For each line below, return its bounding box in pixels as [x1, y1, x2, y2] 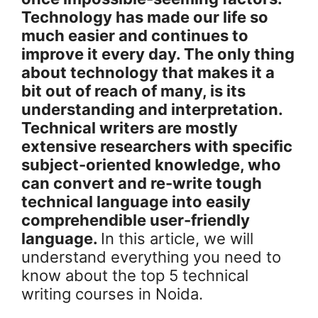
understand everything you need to [21, 248, 281, 267]
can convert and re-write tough [21, 174, 262, 193]
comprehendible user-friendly [21, 211, 250, 230]
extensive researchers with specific [21, 137, 292, 156]
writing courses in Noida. [21, 285, 203, 304]
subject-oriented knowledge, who [21, 155, 281, 175]
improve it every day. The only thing [21, 45, 295, 64]
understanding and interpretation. [21, 100, 283, 119]
